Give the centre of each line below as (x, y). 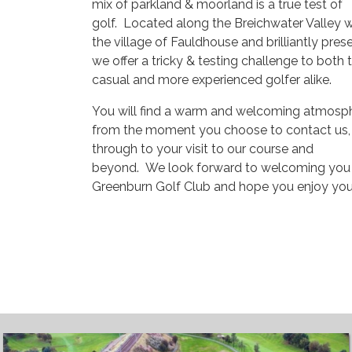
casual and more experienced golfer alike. (212, 80)
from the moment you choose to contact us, (221, 130)
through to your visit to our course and (203, 149)
